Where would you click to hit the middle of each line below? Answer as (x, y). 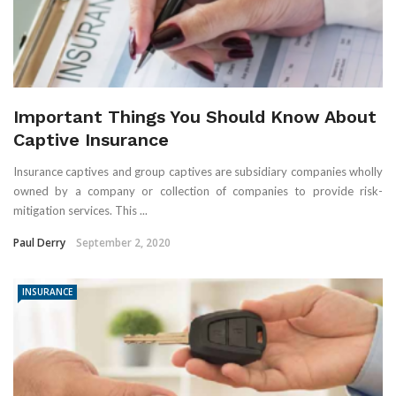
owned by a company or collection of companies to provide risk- (198, 190)
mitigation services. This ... (80, 210)
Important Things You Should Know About (195, 116)
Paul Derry (39, 242)
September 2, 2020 (123, 242)
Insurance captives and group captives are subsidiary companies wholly (198, 171)
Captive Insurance (91, 139)
